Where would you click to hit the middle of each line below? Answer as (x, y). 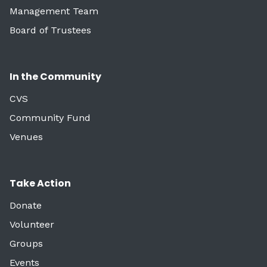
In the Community (55, 76)
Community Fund (50, 117)
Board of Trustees (50, 30)
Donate (26, 205)
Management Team (54, 11)
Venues (26, 136)
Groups (26, 243)
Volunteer (32, 224)
